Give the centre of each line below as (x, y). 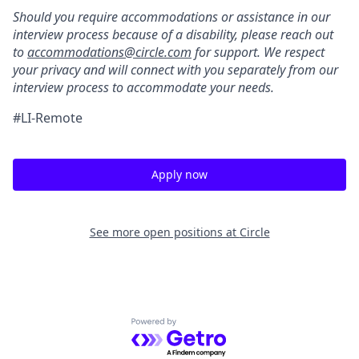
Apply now (179, 174)
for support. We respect (258, 52)
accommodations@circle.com (109, 52)
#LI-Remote (48, 118)
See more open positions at (164, 232)
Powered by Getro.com (201, 327)
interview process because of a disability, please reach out (173, 34)
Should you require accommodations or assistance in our (171, 17)
